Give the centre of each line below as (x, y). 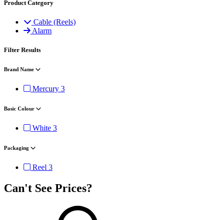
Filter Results (22, 50)
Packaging (17, 148)
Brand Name (20, 69)
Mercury (46, 89)
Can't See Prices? (48, 188)
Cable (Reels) (55, 22)
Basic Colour (20, 109)
